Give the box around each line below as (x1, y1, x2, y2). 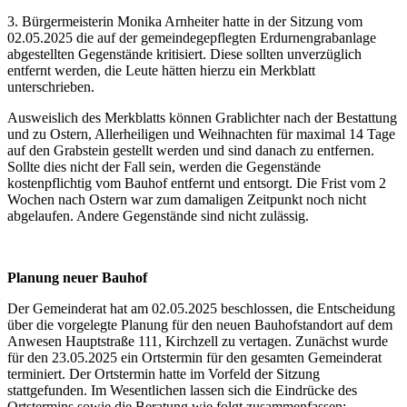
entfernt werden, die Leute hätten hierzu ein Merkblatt (7, 62, 315, 78)
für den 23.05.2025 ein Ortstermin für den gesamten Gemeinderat (7, 349, 382, 365)
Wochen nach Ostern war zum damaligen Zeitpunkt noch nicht (7, 191, 366, 207)
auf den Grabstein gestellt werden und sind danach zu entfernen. (7, 142, 374, 158)
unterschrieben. (7, 78, 94, 94)
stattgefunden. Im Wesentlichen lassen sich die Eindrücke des (7, 382, 357, 398)
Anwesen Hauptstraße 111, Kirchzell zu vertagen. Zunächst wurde (7, 333, 388, 349)
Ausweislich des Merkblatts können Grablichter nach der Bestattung (7, 109, 397, 125)
